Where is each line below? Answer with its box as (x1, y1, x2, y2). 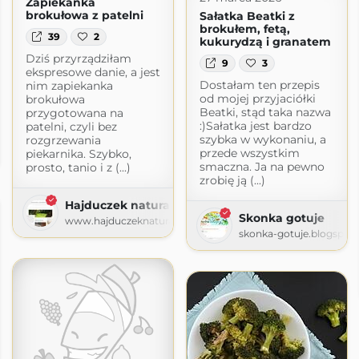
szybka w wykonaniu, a (199, 132, 326, 147)
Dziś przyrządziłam (25, 51, 131, 67)
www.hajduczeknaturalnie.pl (64, 215, 202, 228)
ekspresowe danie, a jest (25, 65, 160, 80)
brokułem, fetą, (199, 21, 290, 36)
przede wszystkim (199, 146, 300, 161)
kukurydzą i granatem (199, 34, 331, 49)
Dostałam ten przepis (199, 78, 320, 93)
